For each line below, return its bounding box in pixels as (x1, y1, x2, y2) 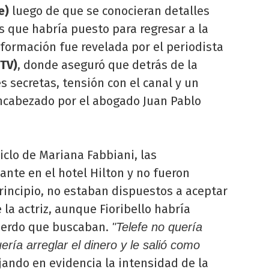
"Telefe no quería (112, 220, 202, 234)
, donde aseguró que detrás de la (17, 57, 198, 72)
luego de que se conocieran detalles (9, 3, 210, 18)
